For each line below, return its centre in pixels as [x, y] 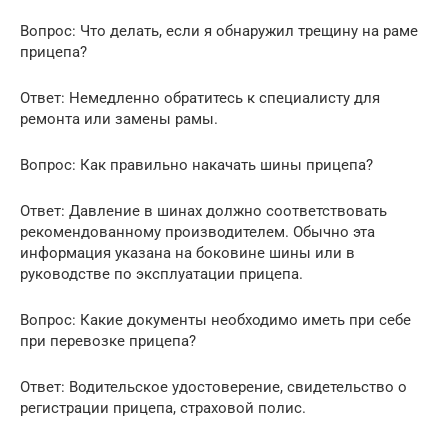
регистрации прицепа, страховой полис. [163, 408]
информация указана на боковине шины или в [187, 253]
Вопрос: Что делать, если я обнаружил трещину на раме [219, 31]
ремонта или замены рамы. [119, 119]
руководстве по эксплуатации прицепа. [161, 274]
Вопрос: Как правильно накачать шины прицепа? [196, 165]
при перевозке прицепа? [108, 341]
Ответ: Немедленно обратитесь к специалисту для [200, 98]
